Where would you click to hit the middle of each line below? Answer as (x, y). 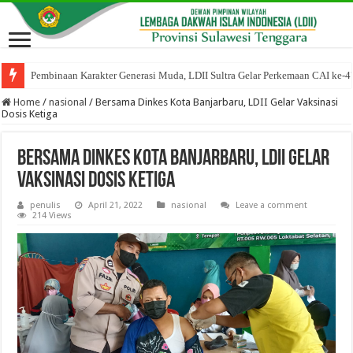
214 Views (52, 216)
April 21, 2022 (116, 206)
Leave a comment (272, 206)
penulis (46, 206)
